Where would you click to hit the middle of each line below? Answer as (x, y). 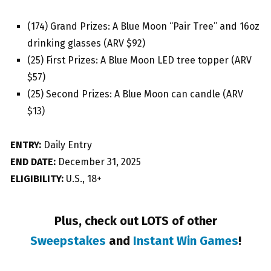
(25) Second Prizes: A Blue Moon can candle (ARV (135, 94)
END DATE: (33, 162)
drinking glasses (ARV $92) (86, 44)
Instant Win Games (185, 241)
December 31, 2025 (98, 162)
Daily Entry (67, 145)
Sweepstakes (68, 241)
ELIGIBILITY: (37, 179)
